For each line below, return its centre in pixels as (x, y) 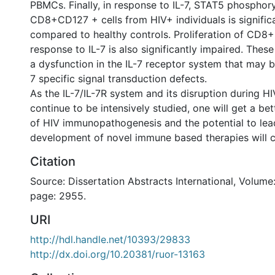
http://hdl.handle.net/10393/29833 (110, 239)
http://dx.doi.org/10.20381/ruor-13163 (118, 254)
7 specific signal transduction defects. (118, 79)
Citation (53, 161)
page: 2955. (58, 196)
